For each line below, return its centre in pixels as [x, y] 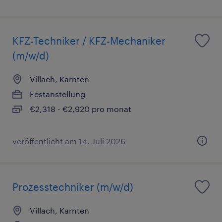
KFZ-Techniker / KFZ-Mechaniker [89, 41]
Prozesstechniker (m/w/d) [73, 187]
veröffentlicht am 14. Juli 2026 [69, 141]
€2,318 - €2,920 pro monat [81, 109]
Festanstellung [57, 94]
